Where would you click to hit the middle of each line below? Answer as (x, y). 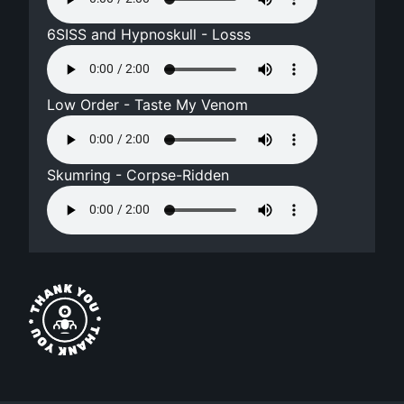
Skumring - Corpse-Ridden (138, 174)
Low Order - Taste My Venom (148, 104)
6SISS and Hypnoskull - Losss (149, 34)
